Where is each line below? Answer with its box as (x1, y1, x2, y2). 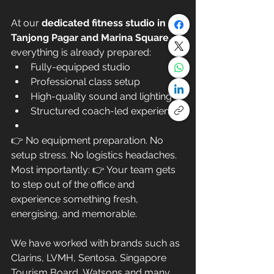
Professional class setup (31, 75, 140, 87)
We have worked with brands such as (11, 237, 182, 249)
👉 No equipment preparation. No (11, 134, 166, 146)
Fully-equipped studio (31, 61, 130, 73)
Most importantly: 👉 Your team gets (11, 163, 178, 176)
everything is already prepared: (11, 46, 151, 58)
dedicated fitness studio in (42, 17, 168, 29)
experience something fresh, (11, 193, 141, 205)
